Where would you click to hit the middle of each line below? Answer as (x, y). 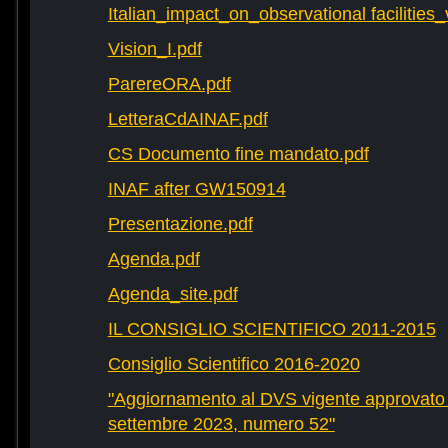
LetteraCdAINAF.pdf (187, 119)
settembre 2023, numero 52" (221, 424)
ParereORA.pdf (169, 84)
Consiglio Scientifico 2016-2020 (233, 364)
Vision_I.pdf (154, 49)
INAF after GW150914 (196, 189)
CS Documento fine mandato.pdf (238, 154)
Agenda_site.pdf (172, 294)
